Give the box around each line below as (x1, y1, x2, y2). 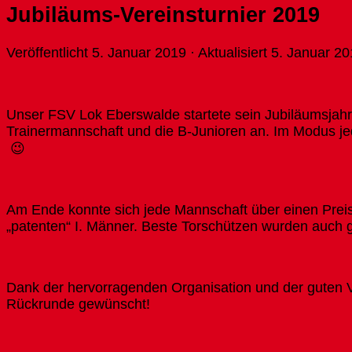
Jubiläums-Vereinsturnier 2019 (6, 2, 320, 27)
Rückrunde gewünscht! (6, 295, 150, 312)
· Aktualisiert (186, 45, 271, 61)
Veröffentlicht (6, 45, 92, 61)
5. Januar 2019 (92, 45, 186, 61)
